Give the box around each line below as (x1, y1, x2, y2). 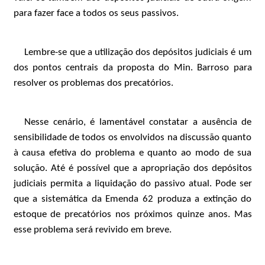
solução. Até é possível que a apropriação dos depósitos (13, 163, 252, 173)
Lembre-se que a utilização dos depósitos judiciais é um (24, 47, 252, 57)
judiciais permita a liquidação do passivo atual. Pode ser (13, 179, 252, 189)
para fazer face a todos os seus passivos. (13, 8, 179, 18)
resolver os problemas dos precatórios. (13, 78, 173, 88)
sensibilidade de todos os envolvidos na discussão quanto (13, 132, 252, 143)
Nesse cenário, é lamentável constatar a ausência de (24, 117, 252, 127)
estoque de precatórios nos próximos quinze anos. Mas (13, 209, 252, 219)
